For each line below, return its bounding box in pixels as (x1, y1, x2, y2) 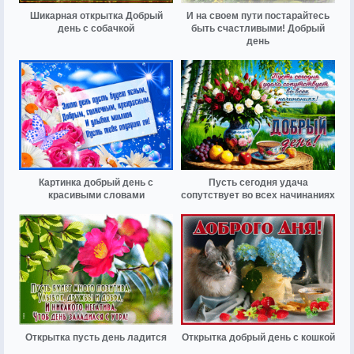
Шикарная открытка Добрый (29, 10, 163, 22)
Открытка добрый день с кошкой (181, 331, 335, 343)
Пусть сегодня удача (208, 177, 308, 189)
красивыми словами (47, 190, 145, 201)
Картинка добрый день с (39, 177, 153, 189)
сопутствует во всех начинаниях (181, 190, 335, 201)
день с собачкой (58, 23, 134, 35)
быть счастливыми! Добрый (191, 23, 325, 35)
